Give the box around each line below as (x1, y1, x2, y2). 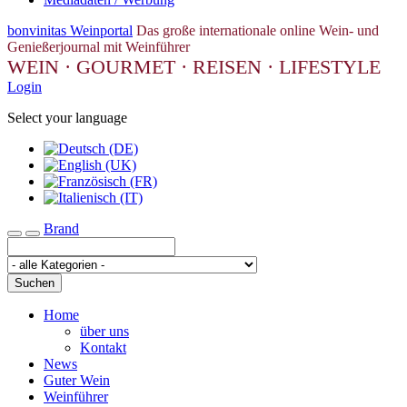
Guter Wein (44, 372, 110, 388)
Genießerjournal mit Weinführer (7, 39, 190, 55)
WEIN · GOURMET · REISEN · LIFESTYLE (7, 55, 381, 78)
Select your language (7, 110, 127, 125)
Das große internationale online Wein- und (136, 23, 379, 38)
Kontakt (80, 340, 126, 355)
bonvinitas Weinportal (7, 23, 133, 38)
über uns (80, 323, 129, 339)
